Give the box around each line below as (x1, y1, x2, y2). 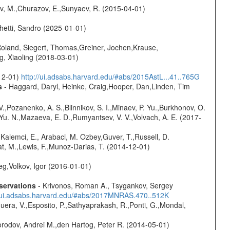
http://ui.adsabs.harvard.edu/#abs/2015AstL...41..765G (21, 71, 200, 82)
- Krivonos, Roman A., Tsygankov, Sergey (35, 180, 173, 190)
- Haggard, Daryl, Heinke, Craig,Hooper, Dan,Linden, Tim (2, 81, 190, 92)
